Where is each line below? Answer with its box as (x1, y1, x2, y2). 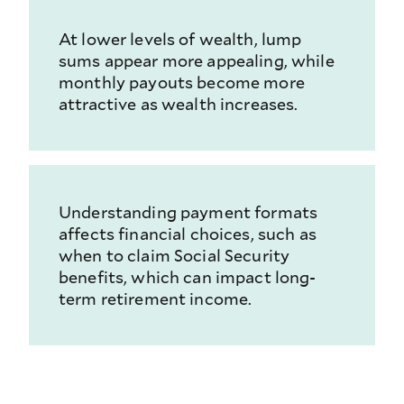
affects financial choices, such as (59, 223, 317, 245)
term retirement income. (59, 288, 252, 310)
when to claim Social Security (59, 244, 290, 267)
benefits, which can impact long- (59, 266, 317, 289)
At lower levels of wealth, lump (59, 28, 302, 50)
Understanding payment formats (59, 201, 318, 224)
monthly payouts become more (59, 71, 305, 94)
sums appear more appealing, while (59, 50, 335, 72)
